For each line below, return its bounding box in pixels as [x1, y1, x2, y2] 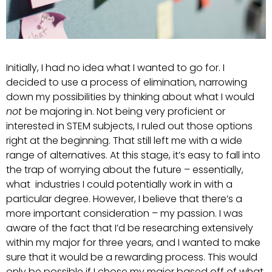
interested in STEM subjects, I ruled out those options [6, 118, 253, 133]
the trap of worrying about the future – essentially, [6, 162, 243, 177]
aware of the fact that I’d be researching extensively [6, 220, 253, 235]
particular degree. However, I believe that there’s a [6, 191, 242, 206]
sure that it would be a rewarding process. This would [6, 250, 257, 264]
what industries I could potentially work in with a [6, 177, 233, 191]
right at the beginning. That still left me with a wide [6, 133, 242, 148]
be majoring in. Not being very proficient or [25, 104, 225, 118]
